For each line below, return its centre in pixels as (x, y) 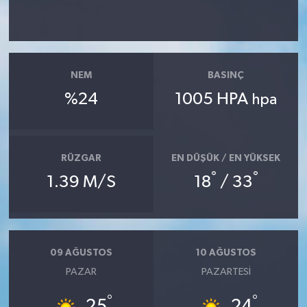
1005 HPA (213, 99)
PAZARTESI (226, 271)
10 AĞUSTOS (226, 253)
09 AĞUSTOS (81, 253)
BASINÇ (226, 76)
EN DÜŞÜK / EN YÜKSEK (226, 159)
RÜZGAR (81, 159)
